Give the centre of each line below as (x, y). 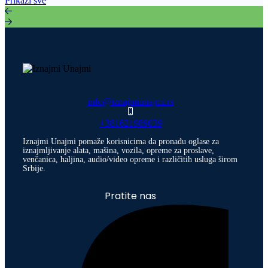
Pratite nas (130, 196)
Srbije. (34, 169)
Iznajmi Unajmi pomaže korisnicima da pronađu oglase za (121, 142)
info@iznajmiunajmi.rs (130, 102)
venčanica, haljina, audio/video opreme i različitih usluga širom (130, 160)
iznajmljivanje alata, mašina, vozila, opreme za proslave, (118, 151)
